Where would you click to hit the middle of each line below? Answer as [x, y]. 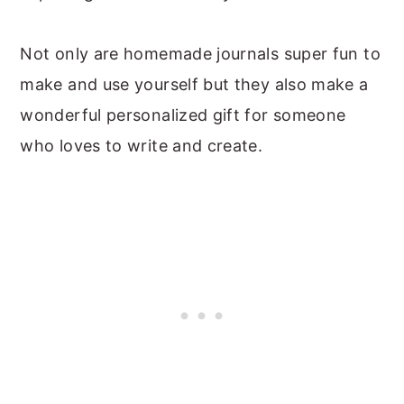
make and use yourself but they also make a [194, 84]
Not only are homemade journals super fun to [200, 54]
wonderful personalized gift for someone [183, 115]
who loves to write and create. [142, 146]
